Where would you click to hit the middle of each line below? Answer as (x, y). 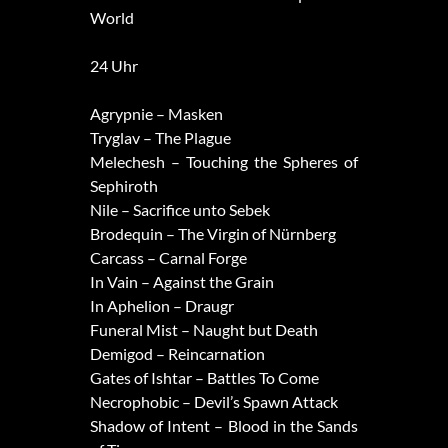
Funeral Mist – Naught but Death (203, 330)
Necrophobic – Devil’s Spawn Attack (213, 402)
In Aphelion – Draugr (161, 306)
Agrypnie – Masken (156, 114)
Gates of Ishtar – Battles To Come (204, 378)
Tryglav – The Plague (160, 138)
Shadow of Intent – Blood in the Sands (224, 426)
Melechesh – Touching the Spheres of (224, 162)
